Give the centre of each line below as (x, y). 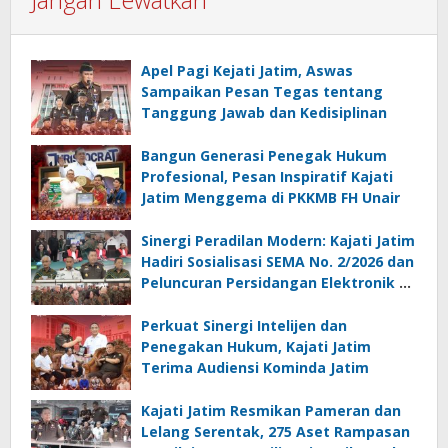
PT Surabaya (186, 303)
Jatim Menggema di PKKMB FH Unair (270, 197)
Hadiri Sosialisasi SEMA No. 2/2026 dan (277, 261)
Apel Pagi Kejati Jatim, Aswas (247, 70)
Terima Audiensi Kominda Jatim (255, 367)
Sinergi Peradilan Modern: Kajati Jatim (278, 240)
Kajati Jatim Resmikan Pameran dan (271, 410)
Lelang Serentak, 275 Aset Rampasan (275, 431)
